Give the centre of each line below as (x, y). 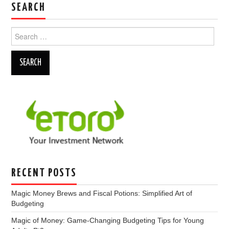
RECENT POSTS (44, 173)
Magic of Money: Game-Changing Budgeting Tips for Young (108, 220)
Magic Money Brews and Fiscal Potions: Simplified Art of (102, 193)
